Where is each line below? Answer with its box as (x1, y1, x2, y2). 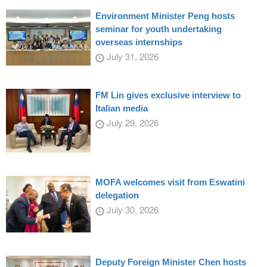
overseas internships (95, 36, 182, 47)
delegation (95, 190, 139, 201)
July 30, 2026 (104, 203, 159, 216)
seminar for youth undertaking (95, 23, 222, 34)
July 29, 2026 (104, 116, 159, 129)
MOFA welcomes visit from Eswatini (95, 177, 245, 188)
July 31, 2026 (104, 49, 159, 63)
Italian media (95, 103, 148, 113)
